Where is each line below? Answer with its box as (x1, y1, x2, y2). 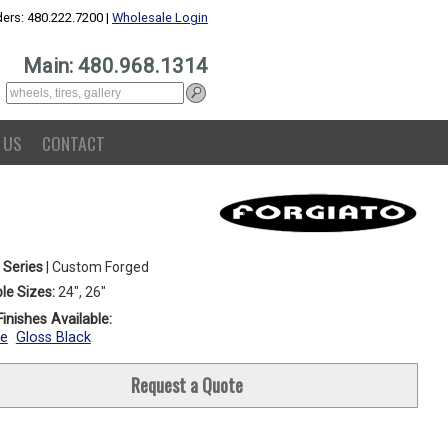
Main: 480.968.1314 (23, 54, 208, 78)
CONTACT (42, 130, 105, 156)
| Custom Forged (42, 259, 149, 275)
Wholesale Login (112, 10, 208, 25)
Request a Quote (130, 372, 243, 398)
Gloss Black (15, 329, 91, 346)
